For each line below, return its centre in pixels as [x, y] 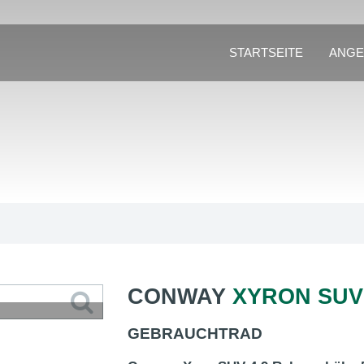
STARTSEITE [266, 52]
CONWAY [180, 297]
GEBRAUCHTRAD [195, 334]
